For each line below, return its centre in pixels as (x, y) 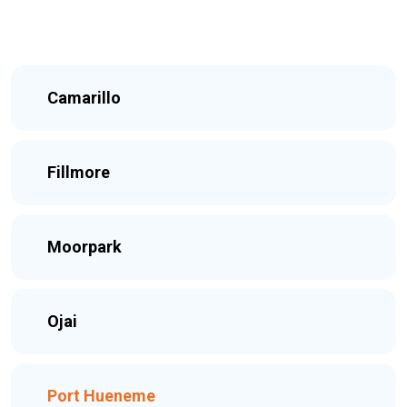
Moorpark (84, 247)
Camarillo (84, 98)
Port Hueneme (101, 396)
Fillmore (79, 172)
